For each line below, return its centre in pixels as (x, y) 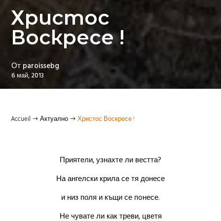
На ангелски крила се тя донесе (110, 179)
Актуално (54, 119)
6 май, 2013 (27, 75)
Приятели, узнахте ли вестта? (110, 160)
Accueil (21, 119)
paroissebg (41, 66)
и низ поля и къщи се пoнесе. (110, 197)
